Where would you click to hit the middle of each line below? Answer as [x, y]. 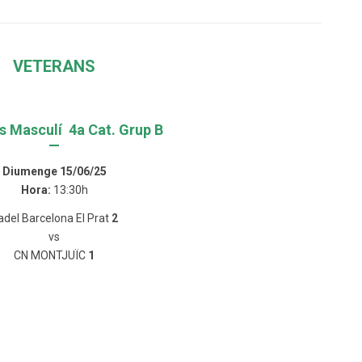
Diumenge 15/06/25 [54, 172]
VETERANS [55, 67]
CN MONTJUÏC [51, 256]
